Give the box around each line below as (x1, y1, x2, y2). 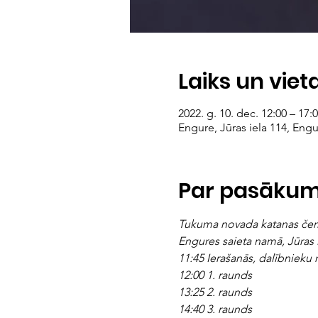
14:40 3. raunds (177, 302, 252, 316)
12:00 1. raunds (177, 268, 252, 282)
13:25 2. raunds (177, 285, 252, 299)
